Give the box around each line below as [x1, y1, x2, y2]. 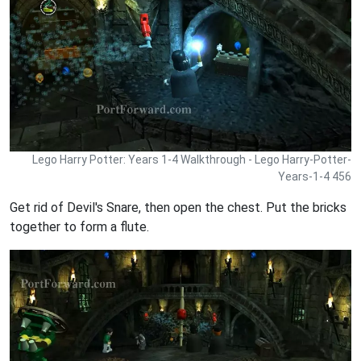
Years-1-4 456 [278, 170, 351, 184]
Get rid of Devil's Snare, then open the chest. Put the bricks [10, 200, 346, 216]
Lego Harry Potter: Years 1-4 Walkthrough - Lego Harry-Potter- [32, 153, 351, 167]
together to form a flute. [10, 219, 149, 235]
